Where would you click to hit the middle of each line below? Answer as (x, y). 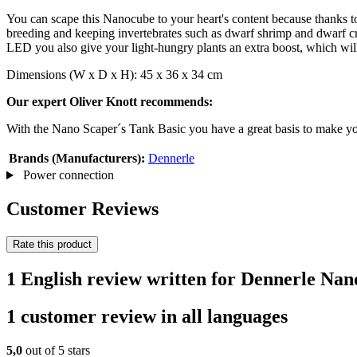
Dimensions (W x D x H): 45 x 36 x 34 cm (114, 75)
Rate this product (52, 245)
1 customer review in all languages (147, 316)
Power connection (67, 175)
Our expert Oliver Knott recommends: (110, 102)
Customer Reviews (82, 209)
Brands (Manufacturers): (77, 159)
